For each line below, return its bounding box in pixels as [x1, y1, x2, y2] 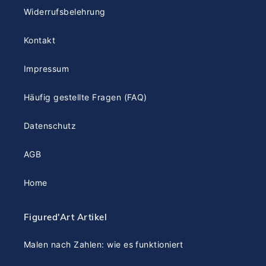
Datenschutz [24, 121, 77, 131]
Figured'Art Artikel [24, 211, 107, 223]
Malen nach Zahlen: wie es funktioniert [24, 239, 183, 249]
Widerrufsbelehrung [24, 7, 106, 17]
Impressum [24, 64, 69, 74]
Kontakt [24, 35, 56, 46]
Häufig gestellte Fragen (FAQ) [24, 92, 147, 103]
